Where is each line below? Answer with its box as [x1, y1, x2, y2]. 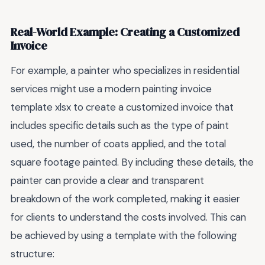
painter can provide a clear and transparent [11, 173, 204, 187]
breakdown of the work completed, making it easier [11, 192, 240, 205]
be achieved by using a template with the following [11, 228, 237, 242]
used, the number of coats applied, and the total [11, 137, 226, 150]
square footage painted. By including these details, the [11, 155, 254, 169]
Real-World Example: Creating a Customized [11, 24, 240, 41]
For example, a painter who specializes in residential [11, 63, 240, 77]
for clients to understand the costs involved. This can [11, 210, 246, 224]
